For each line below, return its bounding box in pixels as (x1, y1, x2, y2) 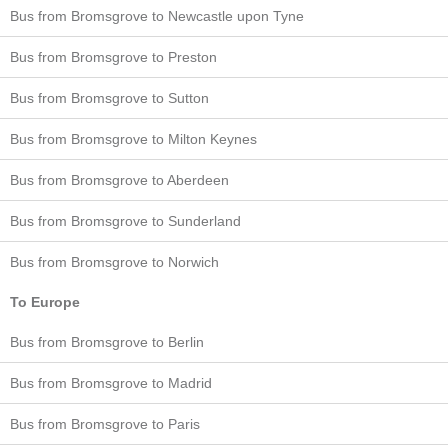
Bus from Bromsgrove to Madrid (10, 374, 212, 391)
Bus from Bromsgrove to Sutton (10, 89, 209, 106)
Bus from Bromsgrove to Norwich (10, 253, 219, 270)
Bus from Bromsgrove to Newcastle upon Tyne (10, 7, 304, 24)
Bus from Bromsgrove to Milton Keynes (10, 130, 257, 147)
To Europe (10, 293, 80, 310)
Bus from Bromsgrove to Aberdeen (10, 171, 229, 188)
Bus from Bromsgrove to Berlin (10, 333, 204, 350)
